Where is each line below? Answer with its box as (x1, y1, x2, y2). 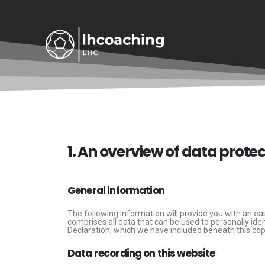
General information (67, 183, 164, 198)
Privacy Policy (67, 91, 227, 124)
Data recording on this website (67, 246, 215, 260)
